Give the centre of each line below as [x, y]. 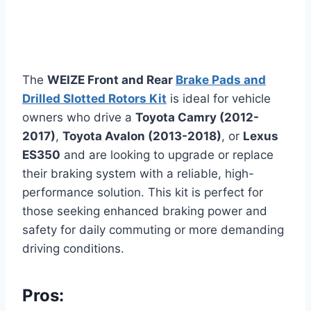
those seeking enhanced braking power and [145, 211]
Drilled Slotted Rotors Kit [94, 98]
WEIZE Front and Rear [111, 79]
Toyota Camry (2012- [197, 117]
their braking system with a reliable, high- [138, 173]
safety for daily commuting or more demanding [153, 229]
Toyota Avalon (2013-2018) [142, 136]
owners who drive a [79, 117]
